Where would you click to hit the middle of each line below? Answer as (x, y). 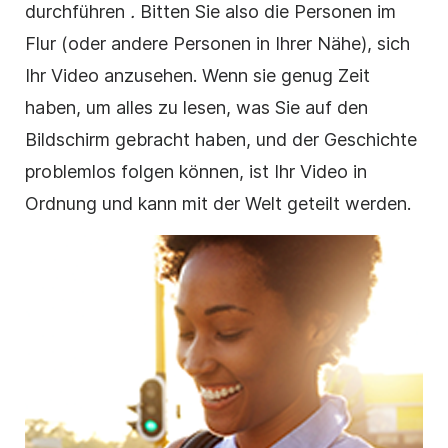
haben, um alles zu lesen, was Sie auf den (196, 108)
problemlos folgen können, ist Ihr (162, 172)
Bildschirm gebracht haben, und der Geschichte (221, 140)
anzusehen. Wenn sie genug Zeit (234, 76)
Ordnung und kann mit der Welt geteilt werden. (218, 204)
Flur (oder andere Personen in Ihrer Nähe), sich (217, 44)
